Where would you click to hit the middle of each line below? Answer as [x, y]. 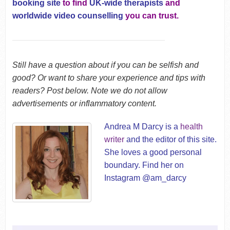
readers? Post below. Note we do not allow [90, 90]
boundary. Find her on [144, 165]
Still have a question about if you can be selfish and [105, 65]
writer [114, 139]
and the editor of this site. [171, 139]
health [192, 126]
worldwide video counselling [68, 15]
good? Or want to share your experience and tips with [109, 78]
